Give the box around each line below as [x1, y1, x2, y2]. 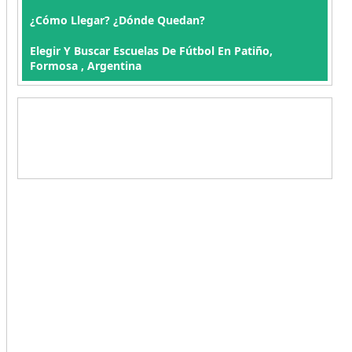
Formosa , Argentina [29, 58, 141, 73]
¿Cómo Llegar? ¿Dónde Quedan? [29, 13, 205, 27]
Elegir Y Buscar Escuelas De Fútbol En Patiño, [29, 43, 273, 58]
